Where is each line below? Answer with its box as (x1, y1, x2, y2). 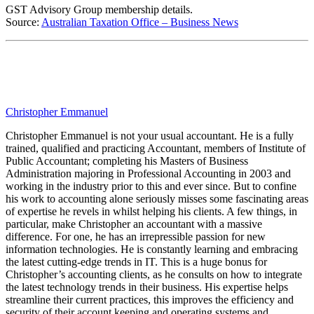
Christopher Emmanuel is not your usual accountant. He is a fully (6, 129, 294, 142)
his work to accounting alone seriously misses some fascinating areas (6, 192, 308, 205)
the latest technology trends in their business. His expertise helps (6, 280, 288, 293)
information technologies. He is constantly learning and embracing (6, 243, 298, 255)
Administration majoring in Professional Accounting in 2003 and (6, 167, 291, 179)
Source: (6, 15, 41, 28)
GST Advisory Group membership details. (6, 3, 193, 15)
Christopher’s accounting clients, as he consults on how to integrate (6, 268, 302, 280)
